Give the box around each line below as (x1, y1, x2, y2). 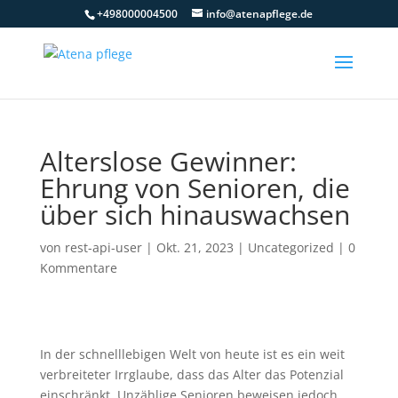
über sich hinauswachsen (39, 196, 350, 233)
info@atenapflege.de (206, 6, 314, 21)
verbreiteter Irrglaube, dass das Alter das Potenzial (39, 366, 344, 383)
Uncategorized (247, 239, 334, 256)
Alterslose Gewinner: (39, 143, 297, 179)
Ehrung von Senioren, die (39, 170, 350, 206)
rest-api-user (64, 239, 142, 256)
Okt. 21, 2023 (155, 239, 234, 256)
